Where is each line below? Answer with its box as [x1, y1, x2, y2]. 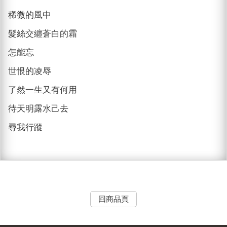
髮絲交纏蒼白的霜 [8, 28, 78, 39]
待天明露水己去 [8, 103, 69, 113]
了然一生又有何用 [8, 85, 78, 95]
